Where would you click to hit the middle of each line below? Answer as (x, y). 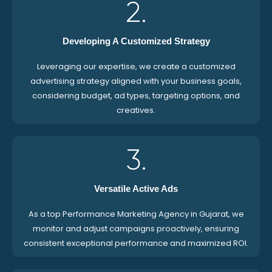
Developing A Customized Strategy (136, 41)
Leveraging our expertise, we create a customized (136, 67)
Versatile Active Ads (136, 189)
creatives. (136, 110)
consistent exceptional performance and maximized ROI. (136, 243)
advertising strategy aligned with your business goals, (136, 81)
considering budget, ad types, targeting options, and (136, 96)
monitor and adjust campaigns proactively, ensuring (136, 229)
